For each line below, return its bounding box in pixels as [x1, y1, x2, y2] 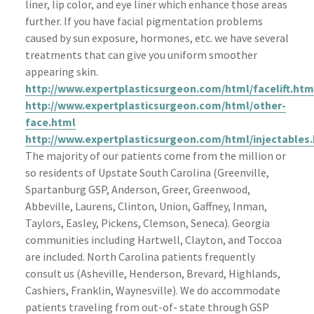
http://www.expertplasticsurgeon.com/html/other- [25, 97, 286, 112]
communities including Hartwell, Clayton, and [25, 232, 247, 247]
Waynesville [116, 282, 172, 297]
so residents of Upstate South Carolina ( [25, 165, 217, 179]
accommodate [211, 282, 280, 297]
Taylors [25, 215, 61, 230]
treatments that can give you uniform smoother [25, 47, 257, 62]
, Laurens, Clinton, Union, [70, 198, 193, 213]
